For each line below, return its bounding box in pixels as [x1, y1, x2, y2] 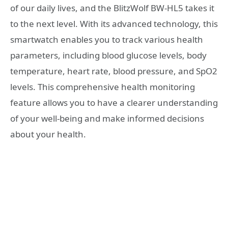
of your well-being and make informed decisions [10, 112, 204, 124]
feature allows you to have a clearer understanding [10, 96, 218, 108]
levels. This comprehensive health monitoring [10, 80, 195, 93]
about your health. [10, 128, 86, 140]
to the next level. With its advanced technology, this [10, 17, 218, 30]
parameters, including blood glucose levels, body [10, 49, 207, 61]
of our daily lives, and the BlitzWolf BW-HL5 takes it [10, 2, 214, 14]
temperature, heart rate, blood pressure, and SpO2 [10, 65, 217, 77]
